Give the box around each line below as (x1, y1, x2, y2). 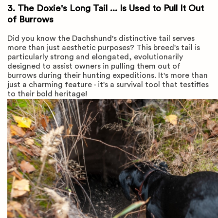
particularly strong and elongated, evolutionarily (7, 53, 183, 61)
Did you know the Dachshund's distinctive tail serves (7, 35, 195, 43)
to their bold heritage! (7, 90, 89, 98)
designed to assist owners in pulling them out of (7, 62, 181, 71)
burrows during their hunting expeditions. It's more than (7, 72, 208, 80)
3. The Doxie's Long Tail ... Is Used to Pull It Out (7, 3, 204, 13)
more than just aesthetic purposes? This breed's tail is (7, 44, 200, 52)
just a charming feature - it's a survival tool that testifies (7, 81, 209, 89)
